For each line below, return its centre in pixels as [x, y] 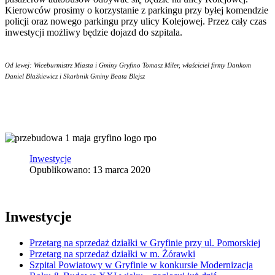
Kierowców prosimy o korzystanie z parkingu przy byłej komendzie [137, 10]
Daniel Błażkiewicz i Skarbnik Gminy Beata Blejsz [75, 76]
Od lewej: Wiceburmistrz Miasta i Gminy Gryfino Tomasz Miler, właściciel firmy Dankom [128, 65]
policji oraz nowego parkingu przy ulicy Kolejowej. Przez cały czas [136, 21]
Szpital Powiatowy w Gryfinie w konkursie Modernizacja [141, 265]
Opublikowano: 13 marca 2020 [90, 169]
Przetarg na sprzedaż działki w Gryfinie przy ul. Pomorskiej [145, 242]
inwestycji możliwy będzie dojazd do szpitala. [94, 32]
